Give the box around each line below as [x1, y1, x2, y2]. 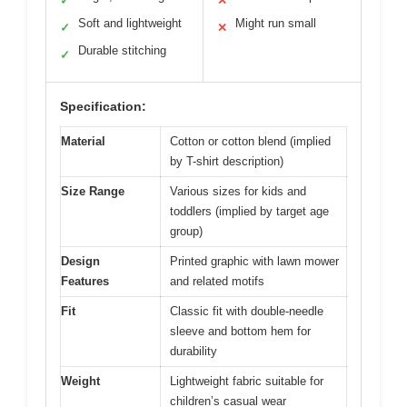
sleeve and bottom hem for [170, 323, 311, 338]
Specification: [60, 98, 146, 114]
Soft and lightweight [78, 15, 182, 30]
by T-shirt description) [170, 154, 283, 168]
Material [61, 134, 105, 148]
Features [61, 273, 109, 288]
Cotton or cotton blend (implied [170, 134, 331, 148]
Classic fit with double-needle [170, 303, 323, 318]
